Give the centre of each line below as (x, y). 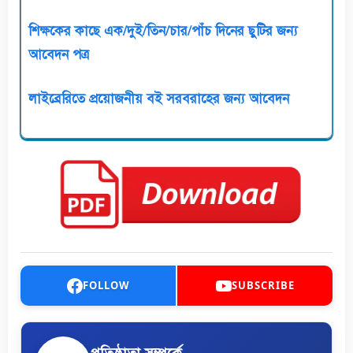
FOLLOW (106, 286)
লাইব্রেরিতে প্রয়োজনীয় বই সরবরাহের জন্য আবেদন (159, 98)
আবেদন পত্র (59, 55)
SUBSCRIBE (263, 286)
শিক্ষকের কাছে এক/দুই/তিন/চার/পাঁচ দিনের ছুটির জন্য (163, 31)
